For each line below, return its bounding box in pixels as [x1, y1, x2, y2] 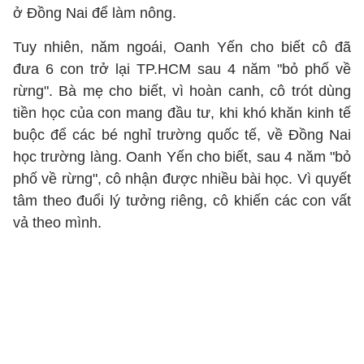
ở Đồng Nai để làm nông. [13, 5, 176, 21]
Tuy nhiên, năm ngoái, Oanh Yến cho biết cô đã [13, 39, 351, 55]
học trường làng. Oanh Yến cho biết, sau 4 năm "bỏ [13, 149, 351, 165]
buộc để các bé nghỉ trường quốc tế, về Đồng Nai [13, 127, 351, 143]
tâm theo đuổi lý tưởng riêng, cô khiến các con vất [13, 193, 351, 209]
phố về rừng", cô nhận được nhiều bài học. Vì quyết [13, 171, 351, 187]
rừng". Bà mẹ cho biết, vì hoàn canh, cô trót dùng [13, 83, 351, 99]
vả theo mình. [13, 214, 102, 231]
